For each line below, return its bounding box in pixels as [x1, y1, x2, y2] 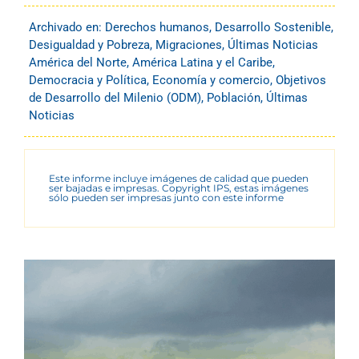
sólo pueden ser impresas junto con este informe [49, 192, 284, 204]
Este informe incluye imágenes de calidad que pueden [49, 172, 309, 185]
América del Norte [29, 55, 127, 71]
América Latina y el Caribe [132, 55, 272, 71]
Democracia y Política [29, 73, 147, 88]
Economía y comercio [152, 73, 270, 88]
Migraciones [155, 38, 222, 53]
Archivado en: [29, 20, 105, 35]
